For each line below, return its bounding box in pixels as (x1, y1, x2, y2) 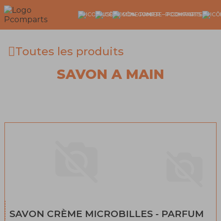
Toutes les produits (15, 44, 124, 58)
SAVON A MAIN (57, 66, 164, 82)
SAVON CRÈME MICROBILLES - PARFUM (9, 208, 204, 220)
